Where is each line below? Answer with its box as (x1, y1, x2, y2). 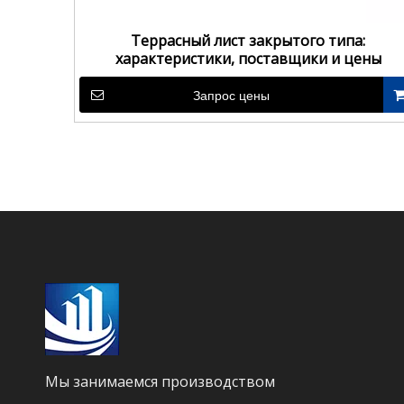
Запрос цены (192, 88, 270, 103)
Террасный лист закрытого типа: (131, 31, 366, 50)
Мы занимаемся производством (45, 372, 275, 391)
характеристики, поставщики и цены (115, 49, 381, 69)
